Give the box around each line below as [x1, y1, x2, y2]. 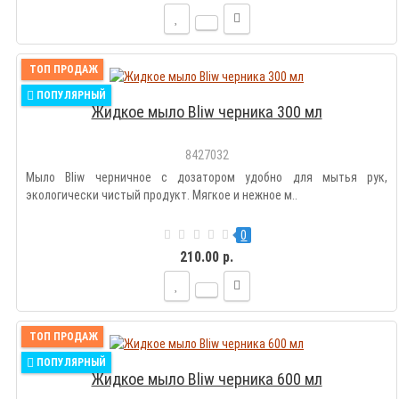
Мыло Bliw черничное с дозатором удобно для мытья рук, [26, 170, 387, 185]
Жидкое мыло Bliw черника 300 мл [91, 102, 322, 122]
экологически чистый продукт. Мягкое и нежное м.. [26, 188, 297, 203]
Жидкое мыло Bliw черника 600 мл [91, 370, 322, 389]
